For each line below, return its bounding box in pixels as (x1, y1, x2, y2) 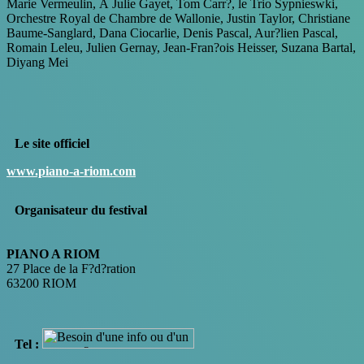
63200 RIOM (6, 276, 76, 291)
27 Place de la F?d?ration (6, 262, 136, 276)
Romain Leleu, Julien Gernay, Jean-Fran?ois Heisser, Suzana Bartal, (6, 41, 356, 55)
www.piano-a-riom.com (6, 164, 136, 179)
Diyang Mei (6, 55, 68, 70)
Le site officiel (15, 136, 89, 151)
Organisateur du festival (15, 203, 147, 218)
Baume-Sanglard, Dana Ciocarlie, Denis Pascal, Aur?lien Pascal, (6, 26, 338, 41)
